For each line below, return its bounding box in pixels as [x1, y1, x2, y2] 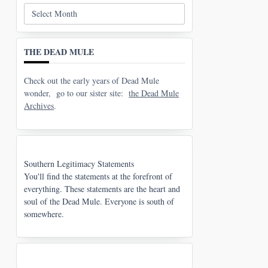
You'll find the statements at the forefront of [24, 170, 173, 182]
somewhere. [24, 208, 70, 220]
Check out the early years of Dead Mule [24, 74, 160, 86]
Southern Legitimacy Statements [24, 158, 135, 170]
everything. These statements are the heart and [24, 183, 181, 195]
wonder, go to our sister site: [24, 87, 129, 99]
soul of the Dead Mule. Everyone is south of [24, 196, 175, 208]
